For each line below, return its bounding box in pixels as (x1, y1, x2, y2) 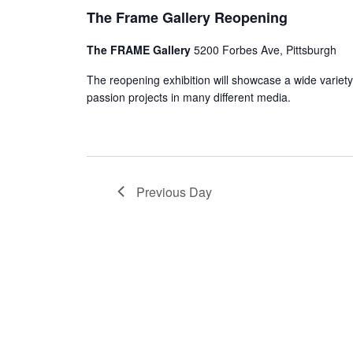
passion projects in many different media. (87, 88, 291, 105)
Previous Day (136, 182, 213, 201)
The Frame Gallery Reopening (87, 6, 288, 28)
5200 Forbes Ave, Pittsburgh (194, 41, 336, 58)
